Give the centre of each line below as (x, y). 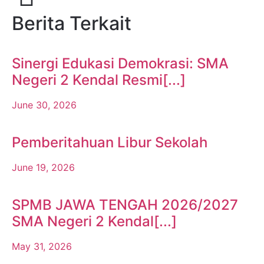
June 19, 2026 (43, 167)
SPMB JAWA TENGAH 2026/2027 (125, 204)
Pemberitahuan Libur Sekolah (110, 142)
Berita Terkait (72, 23)
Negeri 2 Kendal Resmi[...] (99, 80)
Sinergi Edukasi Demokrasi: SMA (120, 63)
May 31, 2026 (42, 246)
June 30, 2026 (44, 105)
